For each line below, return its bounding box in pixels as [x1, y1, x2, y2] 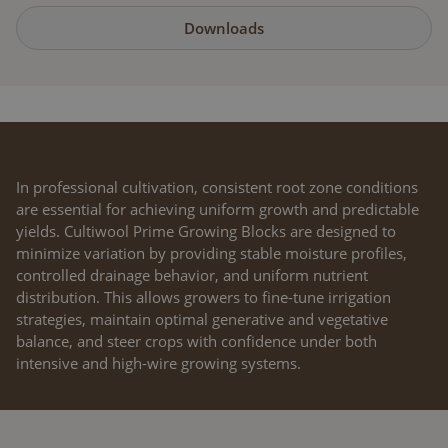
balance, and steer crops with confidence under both [16, 330, 377, 351]
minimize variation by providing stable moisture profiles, [16, 242, 407, 263]
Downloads [183, 17, 264, 38]
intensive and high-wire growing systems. [16, 352, 301, 373]
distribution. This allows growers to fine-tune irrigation [16, 286, 391, 307]
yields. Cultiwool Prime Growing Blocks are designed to [16, 220, 396, 241]
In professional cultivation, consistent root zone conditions [16, 176, 418, 197]
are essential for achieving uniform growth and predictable [16, 198, 419, 219]
